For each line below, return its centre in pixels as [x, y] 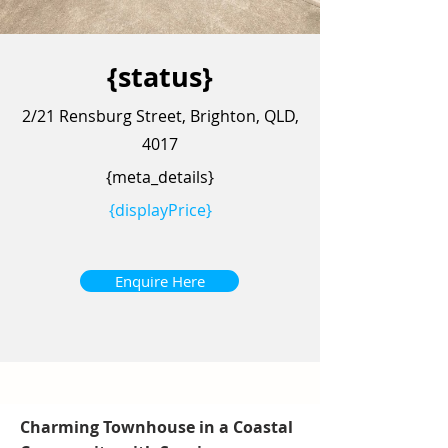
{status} [160, 76]
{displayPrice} [160, 210]
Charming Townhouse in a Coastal [156, 427]
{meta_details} [160, 177]
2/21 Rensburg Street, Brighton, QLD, [160, 116]
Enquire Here [159, 281]
